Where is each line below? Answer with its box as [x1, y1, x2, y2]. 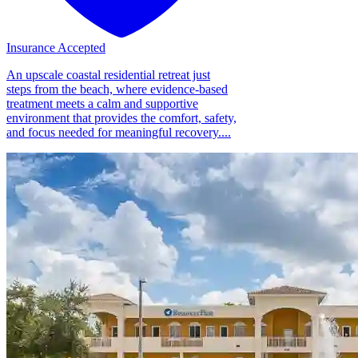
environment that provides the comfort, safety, [6, 110, 237, 125]
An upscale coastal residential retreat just [6, 67, 210, 82]
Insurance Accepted [6, 40, 105, 54]
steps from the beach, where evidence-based [6, 82, 228, 96]
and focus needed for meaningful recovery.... [6, 125, 231, 139]
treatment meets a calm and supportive [6, 96, 198, 110]
